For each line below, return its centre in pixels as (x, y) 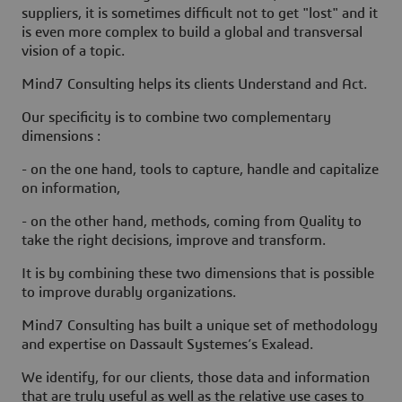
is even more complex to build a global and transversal (192, 32)
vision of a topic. (73, 51)
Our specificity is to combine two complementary (176, 117)
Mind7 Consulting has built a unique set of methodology (200, 325)
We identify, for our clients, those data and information (196, 377)
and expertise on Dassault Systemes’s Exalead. (167, 344)
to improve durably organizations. (129, 292)
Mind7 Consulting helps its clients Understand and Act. (194, 84)
